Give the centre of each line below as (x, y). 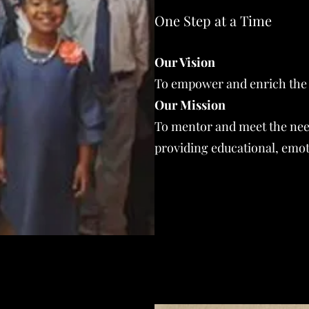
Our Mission (190, 105)
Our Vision (185, 62)
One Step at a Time (213, 20)
